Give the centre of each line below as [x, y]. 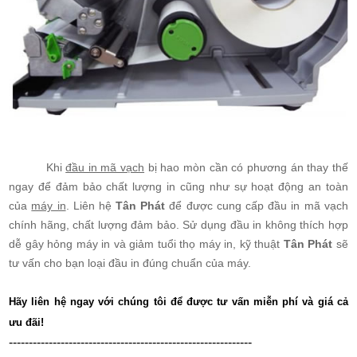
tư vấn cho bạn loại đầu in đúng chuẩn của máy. [130, 263]
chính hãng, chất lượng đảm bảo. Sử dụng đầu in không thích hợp [178, 224]
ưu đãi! [27, 322]
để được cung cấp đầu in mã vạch [257, 205]
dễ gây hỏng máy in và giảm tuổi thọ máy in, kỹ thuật [146, 243]
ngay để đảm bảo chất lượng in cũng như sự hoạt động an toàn [178, 186]
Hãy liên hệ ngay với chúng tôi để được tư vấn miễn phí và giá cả [178, 301]
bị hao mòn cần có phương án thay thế [246, 167]
